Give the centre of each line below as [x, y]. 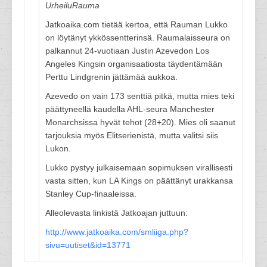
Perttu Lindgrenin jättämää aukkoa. [111, 77]
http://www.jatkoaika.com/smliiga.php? [117, 232]
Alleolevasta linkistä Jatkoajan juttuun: [117, 213]
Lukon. [58, 148]
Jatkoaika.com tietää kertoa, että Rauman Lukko [136, 24]
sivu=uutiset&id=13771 [88, 245]
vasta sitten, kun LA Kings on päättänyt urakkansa [139, 181]
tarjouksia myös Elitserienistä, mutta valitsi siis [132, 135]
